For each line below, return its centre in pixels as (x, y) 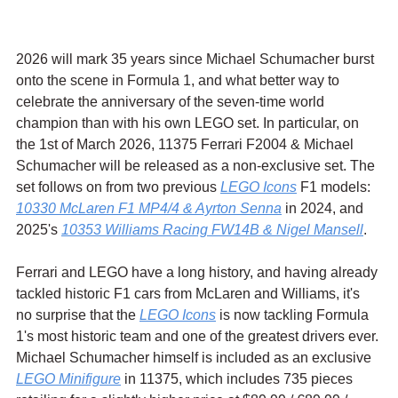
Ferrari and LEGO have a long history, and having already (199, 272)
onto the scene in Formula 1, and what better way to (179, 80)
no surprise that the (78, 314)
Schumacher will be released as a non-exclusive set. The (197, 165)
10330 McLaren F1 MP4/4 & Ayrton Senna (149, 208)
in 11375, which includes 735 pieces (239, 378)
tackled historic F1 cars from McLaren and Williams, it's (190, 293)
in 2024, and (324, 208)
